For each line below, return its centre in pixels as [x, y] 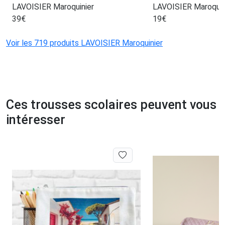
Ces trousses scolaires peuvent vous [111, 105]
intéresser [36, 120]
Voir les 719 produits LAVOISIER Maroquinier [84, 43]
